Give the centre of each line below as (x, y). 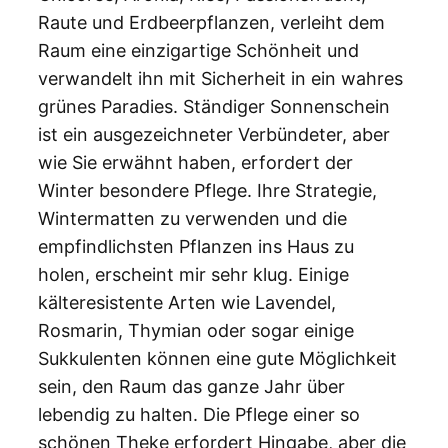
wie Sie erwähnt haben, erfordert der (195, 162)
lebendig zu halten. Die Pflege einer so (199, 414)
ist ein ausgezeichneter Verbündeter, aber (214, 134)
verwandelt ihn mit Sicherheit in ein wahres (220, 78)
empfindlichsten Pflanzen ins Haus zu (196, 246)
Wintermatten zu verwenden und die (192, 218)
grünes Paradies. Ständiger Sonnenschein (214, 106)
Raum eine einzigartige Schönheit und (198, 50)
